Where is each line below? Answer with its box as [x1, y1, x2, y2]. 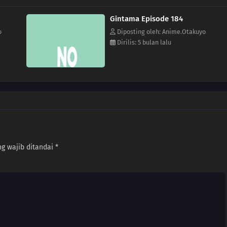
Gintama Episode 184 [110, 14, 183, 24]
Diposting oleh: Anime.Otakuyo [116, 28, 206, 36]
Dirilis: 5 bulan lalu [116, 39, 171, 47]
